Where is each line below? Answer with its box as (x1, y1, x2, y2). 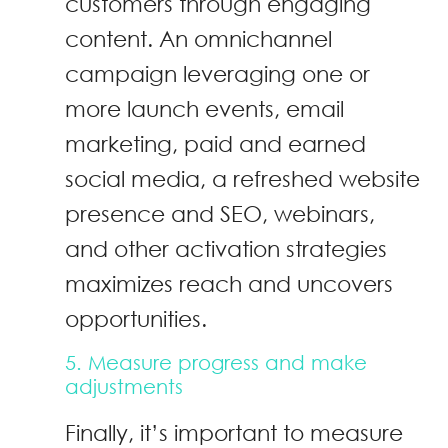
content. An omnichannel (65, 26, 332, 52)
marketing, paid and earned (65, 131, 366, 157)
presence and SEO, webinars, (65, 201, 375, 227)
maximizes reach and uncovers (65, 271, 393, 297)
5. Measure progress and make (65, 350, 367, 374)
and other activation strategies (65, 236, 387, 262)
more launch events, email (65, 96, 344, 122)
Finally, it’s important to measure (65, 419, 403, 445)
